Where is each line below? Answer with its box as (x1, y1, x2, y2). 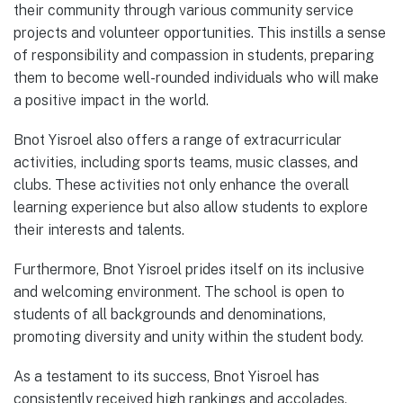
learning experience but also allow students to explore (13, 198, 368, 216)
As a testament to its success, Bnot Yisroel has (13, 368, 319, 386)
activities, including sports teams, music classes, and (13, 153, 358, 171)
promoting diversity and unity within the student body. (13, 327, 363, 345)
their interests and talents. (13, 220, 184, 238)
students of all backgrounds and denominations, (13, 305, 326, 323)
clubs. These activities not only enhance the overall (13, 175, 349, 193)
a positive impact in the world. (13, 91, 209, 109)
